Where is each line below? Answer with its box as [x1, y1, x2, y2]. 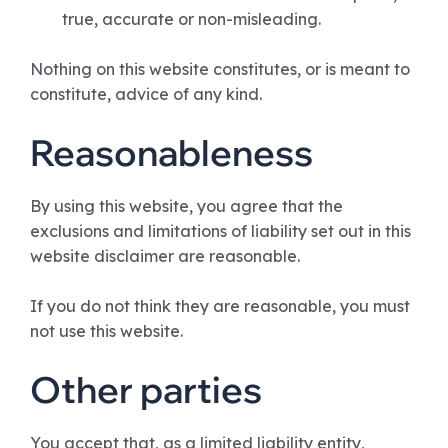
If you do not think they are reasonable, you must [30, 296, 410, 316]
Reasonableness [30, 130, 313, 175]
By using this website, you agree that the [30, 196, 343, 216]
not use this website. [30, 321, 183, 341]
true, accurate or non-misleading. [62, 9, 321, 29]
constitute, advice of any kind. [30, 84, 262, 104]
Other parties [30, 367, 262, 412]
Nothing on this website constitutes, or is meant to [30, 59, 410, 79]
